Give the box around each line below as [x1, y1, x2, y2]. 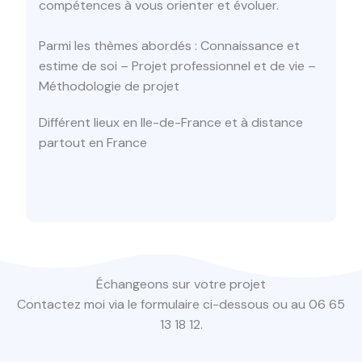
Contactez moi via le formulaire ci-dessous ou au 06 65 [17, 295, 345, 313]
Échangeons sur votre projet [96, 275, 266, 293]
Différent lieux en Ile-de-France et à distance [39, 113, 303, 131]
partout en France [39, 133, 147, 151]
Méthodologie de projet [39, 78, 179, 95]
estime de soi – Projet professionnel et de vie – [39, 57, 316, 75]
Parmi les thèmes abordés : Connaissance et [39, 37, 300, 55]
